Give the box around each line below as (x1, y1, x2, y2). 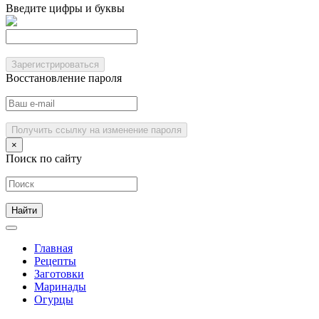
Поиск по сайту (6, 152, 82, 164)
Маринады (34, 281, 86, 293)
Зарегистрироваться (11, 59, 99, 70)
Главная (34, 242, 73, 254)
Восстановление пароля (6, 72, 122, 84)
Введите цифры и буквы (6, 2, 125, 14)
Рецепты (34, 255, 76, 267)
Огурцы (34, 293, 73, 305)
